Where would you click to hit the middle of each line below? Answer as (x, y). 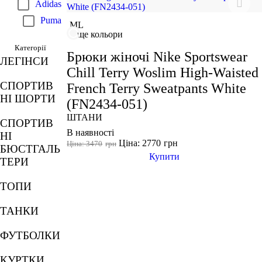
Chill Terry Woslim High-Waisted (163, 72)
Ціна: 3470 (85, 144)
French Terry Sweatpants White (157, 88)
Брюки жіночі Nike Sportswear (157, 56)
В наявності (91, 132)
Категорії (31, 47)
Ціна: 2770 (140, 143)
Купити (165, 156)
